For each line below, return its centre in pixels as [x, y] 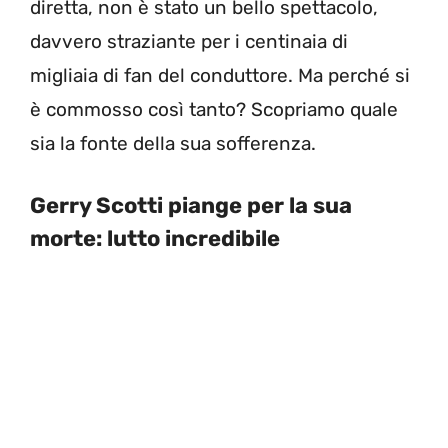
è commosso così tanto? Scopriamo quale [214, 109]
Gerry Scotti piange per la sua [191, 206]
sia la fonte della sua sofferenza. [173, 143]
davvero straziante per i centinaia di [189, 41]
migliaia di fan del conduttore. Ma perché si [220, 75]
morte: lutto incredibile [155, 239]
